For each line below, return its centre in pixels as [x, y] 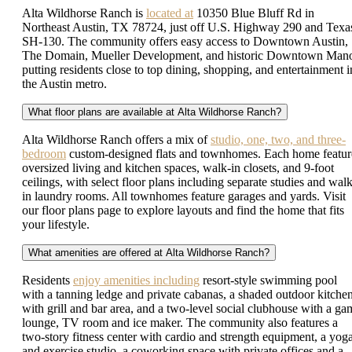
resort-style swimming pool [268, 280]
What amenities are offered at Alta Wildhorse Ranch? [149, 252]
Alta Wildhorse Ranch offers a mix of [116, 139]
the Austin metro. [64, 83]
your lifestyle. [56, 224]
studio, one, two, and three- [278, 139]
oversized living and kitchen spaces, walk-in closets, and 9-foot [178, 167]
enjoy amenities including [136, 280]
